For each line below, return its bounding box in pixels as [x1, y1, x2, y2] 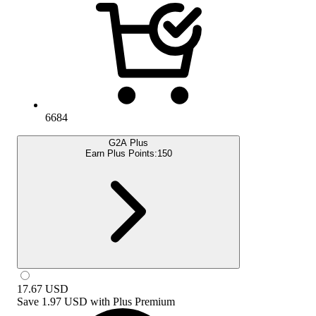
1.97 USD [42, 295, 87, 308]
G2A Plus [109, 137, 148, 148]
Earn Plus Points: [85, 147, 157, 159]
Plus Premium [113, 295, 175, 308]
